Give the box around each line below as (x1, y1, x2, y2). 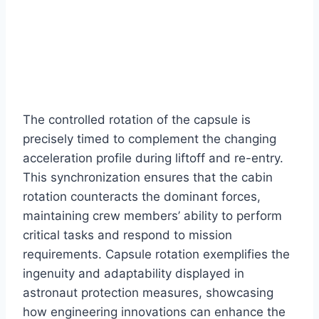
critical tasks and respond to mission (23, 228, 232, 243)
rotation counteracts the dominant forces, (23, 189, 261, 204)
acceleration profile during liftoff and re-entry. (23, 151, 283, 166)
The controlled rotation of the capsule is (23, 113, 251, 127)
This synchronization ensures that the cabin (23, 170, 273, 185)
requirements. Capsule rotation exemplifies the (23, 247, 290, 262)
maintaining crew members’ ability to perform (23, 209, 282, 224)
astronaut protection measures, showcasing (23, 286, 273, 300)
